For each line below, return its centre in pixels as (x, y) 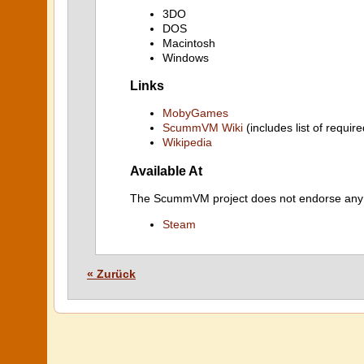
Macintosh (189, 43)
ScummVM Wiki (203, 128)
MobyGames (195, 113)
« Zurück (111, 274)
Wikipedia (187, 143)
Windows (186, 57)
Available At (166, 170)
